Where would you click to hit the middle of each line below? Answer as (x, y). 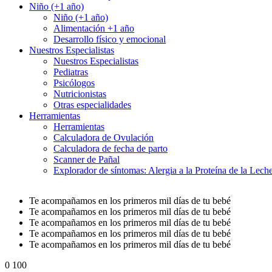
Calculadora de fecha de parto (110, 149)
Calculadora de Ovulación (104, 138)
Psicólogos (74, 83)
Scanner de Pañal (87, 160)
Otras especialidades (92, 105)
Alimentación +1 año (94, 29)
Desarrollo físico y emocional (110, 39)
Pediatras (71, 72)
